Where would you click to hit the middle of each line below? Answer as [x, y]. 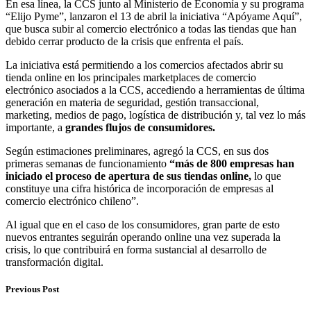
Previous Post [32, 289]
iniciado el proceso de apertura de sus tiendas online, [130, 176]
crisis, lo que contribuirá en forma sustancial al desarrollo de [136, 250]
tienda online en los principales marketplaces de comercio [131, 77]
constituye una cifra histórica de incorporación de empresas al [140, 188]
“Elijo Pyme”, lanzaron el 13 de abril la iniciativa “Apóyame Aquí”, [154, 16]
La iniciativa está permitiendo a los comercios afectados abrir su [144, 65]
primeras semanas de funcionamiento [87, 163]
